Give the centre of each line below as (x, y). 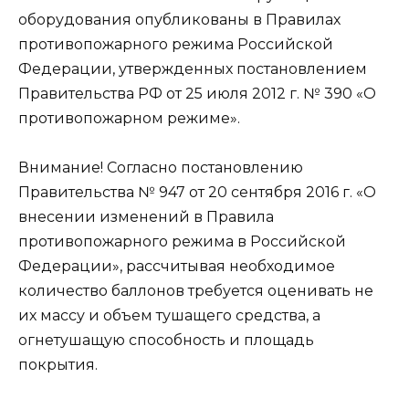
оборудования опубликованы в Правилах (179, 20)
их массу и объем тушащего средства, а (169, 316)
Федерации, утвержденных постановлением (193, 69)
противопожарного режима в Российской (182, 242)
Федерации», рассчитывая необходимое (177, 267)
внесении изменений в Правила (146, 217)
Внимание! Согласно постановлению (161, 168)
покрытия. (58, 365)
